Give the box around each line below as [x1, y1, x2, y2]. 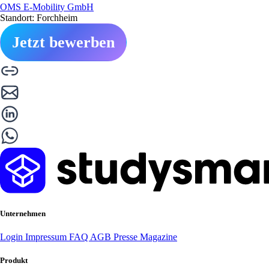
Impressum [25, 232, 69, 243]
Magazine [140, 232, 177, 243]
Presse [113, 232, 140, 243]
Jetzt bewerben [12, 33, 115, 51]
